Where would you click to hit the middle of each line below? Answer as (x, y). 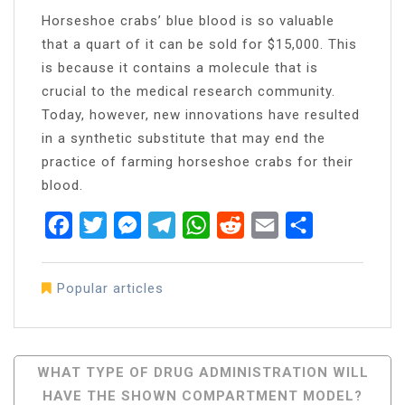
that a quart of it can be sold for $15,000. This (199, 44)
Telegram (208, 224)
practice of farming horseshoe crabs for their (198, 161)
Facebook (107, 224)
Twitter (132, 224)
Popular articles (110, 288)
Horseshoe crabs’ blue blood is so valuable (188, 20)
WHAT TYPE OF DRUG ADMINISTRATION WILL (202, 372)
